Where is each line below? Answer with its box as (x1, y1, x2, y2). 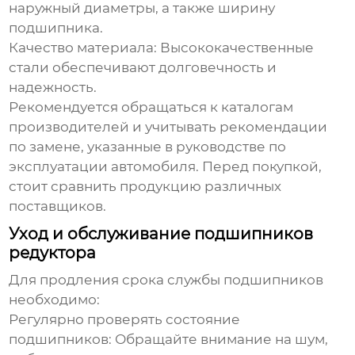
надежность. (9, 79, 97, 96)
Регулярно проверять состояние (9, 311, 241, 328)
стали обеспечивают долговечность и (9, 59, 277, 76)
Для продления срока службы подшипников (9, 272, 324, 288)
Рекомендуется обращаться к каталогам (9, 99, 294, 116)
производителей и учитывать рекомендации (9, 119, 328, 136)
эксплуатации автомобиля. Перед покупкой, (9, 158, 323, 175)
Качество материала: (9, 40, 158, 56)
